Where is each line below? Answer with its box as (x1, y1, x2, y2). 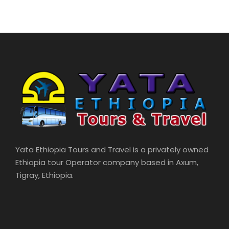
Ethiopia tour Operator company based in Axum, (15, 157, 198, 168)
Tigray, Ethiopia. (15, 170, 74, 181)
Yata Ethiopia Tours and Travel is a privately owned (15, 144, 209, 155)
